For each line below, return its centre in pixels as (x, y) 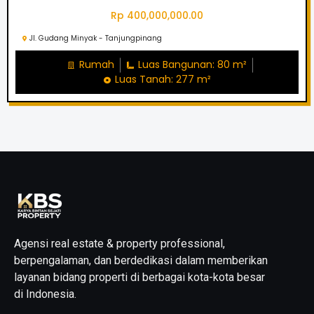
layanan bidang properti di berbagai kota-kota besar (139, 277)
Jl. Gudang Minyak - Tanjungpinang (95, 39)
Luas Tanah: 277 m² (163, 80)
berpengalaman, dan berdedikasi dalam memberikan (141, 260)
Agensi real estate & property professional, (120, 243)
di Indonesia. (45, 294)
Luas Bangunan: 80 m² (192, 65)
